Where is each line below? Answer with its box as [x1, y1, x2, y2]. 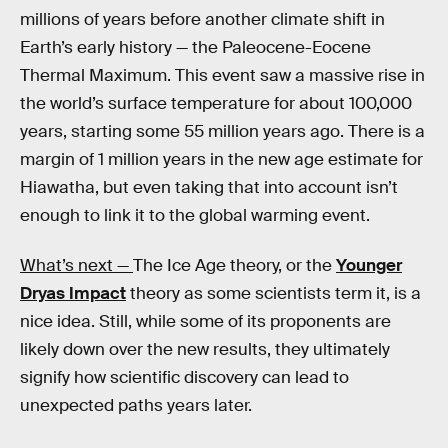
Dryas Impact [20, 283, 126, 305]
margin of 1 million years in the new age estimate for [20, 149, 423, 171]
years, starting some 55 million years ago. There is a [20, 121, 425, 143]
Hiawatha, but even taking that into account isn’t [20, 177, 398, 199]
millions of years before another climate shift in [20, 9, 385, 31]
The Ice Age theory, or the [133, 255, 336, 277]
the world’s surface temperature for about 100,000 [20, 93, 412, 115]
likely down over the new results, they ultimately [20, 339, 390, 361]
